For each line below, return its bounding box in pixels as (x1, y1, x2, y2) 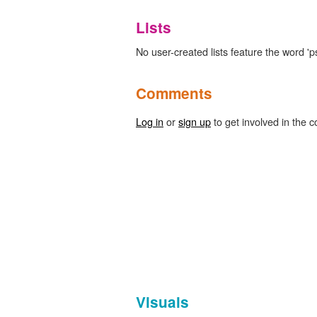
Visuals (136, 291, 189, 312)
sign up (178, 113, 211, 129)
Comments (136, 82, 212, 103)
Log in (136, 113, 163, 129)
